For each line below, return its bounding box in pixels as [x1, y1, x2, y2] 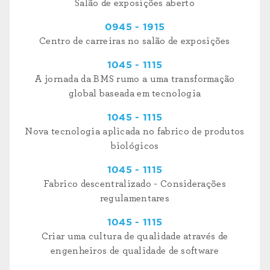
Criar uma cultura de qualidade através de [41, 231, 228, 241]
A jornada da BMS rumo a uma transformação [34, 74, 235, 84]
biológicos [110, 140, 159, 151]
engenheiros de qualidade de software [51, 245, 219, 256]
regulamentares [99, 193, 170, 203]
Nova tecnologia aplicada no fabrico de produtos [25, 126, 245, 136]
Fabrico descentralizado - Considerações [43, 178, 226, 189]
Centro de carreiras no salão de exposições [39, 36, 230, 46]
